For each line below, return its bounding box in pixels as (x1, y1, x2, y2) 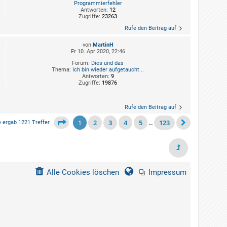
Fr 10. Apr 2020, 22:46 (70, 48, 125, 55)
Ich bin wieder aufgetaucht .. (72, 66, 144, 73)
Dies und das (91, 60, 124, 67)
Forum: (72, 60, 91, 67)
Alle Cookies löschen (47, 168, 120, 177)
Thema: (52, 66, 72, 73)
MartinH (92, 42, 113, 49)
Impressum (148, 168, 186, 177)
